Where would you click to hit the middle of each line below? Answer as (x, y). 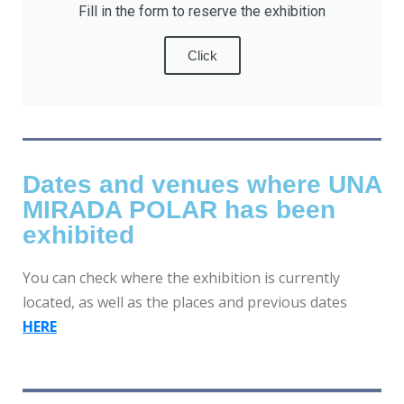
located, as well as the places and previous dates (185, 303)
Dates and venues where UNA (202, 185)
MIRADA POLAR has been (179, 210)
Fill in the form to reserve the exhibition (202, 11)
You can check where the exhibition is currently (181, 278)
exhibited (78, 235)
